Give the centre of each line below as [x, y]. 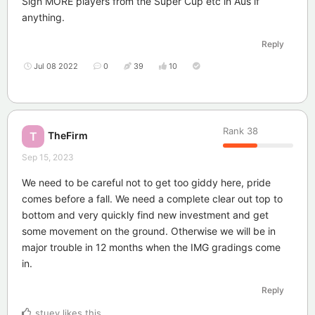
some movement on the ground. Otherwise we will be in [149, 231]
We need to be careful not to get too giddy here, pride [146, 183]
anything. [43, 18]
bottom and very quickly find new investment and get [145, 215]
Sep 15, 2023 [48, 157]
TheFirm [68, 135]
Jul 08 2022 [56, 66]
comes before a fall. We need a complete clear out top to [152, 199]
